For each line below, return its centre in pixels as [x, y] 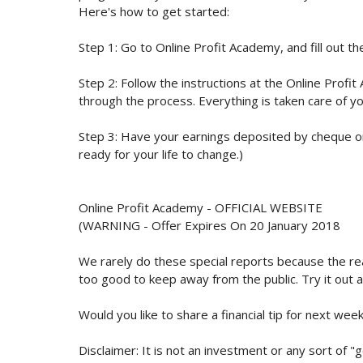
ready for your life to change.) [161, 154]
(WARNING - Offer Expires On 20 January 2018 [209, 225]
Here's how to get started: [154, 11]
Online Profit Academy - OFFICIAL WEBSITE [201, 207]
